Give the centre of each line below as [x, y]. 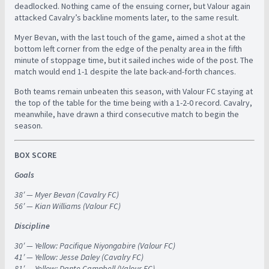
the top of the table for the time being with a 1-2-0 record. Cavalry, [133, 103]
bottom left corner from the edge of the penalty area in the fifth [128, 49]
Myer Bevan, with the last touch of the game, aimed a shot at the [130, 37]
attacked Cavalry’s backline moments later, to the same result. [127, 17]
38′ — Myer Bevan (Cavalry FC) [67, 195]
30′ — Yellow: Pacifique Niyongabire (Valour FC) [95, 246]
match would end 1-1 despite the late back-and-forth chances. [125, 71]
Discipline [32, 226]
